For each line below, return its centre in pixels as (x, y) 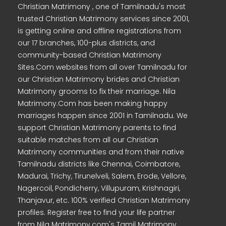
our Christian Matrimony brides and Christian (99, 79)
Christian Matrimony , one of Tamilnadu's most (102, 7)
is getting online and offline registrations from (99, 31)
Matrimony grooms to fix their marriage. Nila (97, 91)
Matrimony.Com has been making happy (93, 103)
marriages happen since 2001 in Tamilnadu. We (103, 116)
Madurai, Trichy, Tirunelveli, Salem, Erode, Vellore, (102, 176)
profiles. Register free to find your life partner (96, 212)
